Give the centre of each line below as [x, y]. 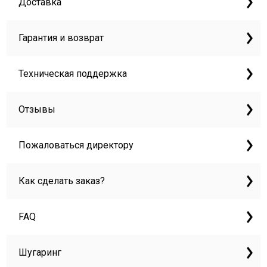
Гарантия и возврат [61, 38]
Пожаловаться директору [76, 145]
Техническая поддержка [73, 74]
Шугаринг [40, 253]
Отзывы [37, 110]
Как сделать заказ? [62, 181]
